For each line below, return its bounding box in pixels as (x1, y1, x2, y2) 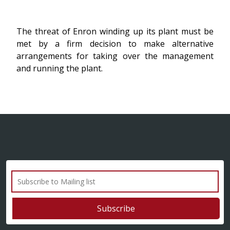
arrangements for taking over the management (16, 50, 214, 62)
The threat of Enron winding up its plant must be (16, 26, 214, 37)
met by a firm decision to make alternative (16, 38, 214, 49)
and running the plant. (16, 63, 103, 74)
